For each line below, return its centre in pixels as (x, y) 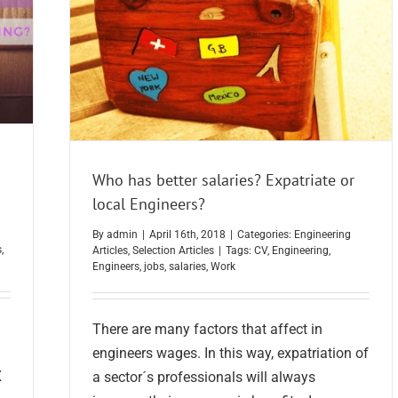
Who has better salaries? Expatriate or (223, 179)
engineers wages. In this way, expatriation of (231, 354)
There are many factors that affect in (207, 330)
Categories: (266, 235)
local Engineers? (149, 203)
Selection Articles (173, 251)
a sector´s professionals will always (204, 378)
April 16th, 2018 (187, 235)
